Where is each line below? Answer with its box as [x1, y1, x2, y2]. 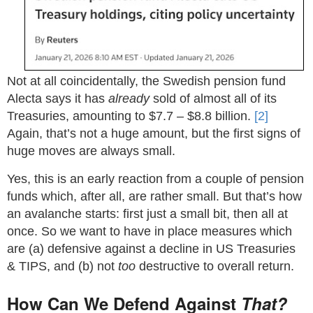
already [108, 92, 150, 105]
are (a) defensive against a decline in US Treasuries [7, 242, 296, 256]
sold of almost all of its [150, 92, 277, 105]
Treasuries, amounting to [7, 109, 149, 123]
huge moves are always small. [7, 144, 175, 158]
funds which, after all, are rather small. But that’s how [7, 189, 302, 203]
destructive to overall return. [136, 259, 294, 273]
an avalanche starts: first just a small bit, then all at [7, 207, 288, 221]
